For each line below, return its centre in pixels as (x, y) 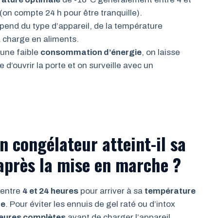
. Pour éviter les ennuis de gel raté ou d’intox (90, 204)
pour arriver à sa (111, 191)
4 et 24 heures (50, 191)
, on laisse (161, 52)
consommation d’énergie (91, 52)
